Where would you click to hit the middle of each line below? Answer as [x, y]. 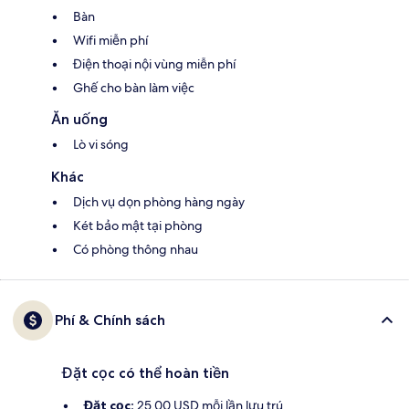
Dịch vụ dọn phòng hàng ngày [159, 202]
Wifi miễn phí [110, 41]
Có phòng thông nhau [136, 250]
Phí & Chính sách [110, 320]
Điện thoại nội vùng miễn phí [154, 64]
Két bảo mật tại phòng [138, 226]
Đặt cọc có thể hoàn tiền [146, 373]
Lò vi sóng [101, 145]
